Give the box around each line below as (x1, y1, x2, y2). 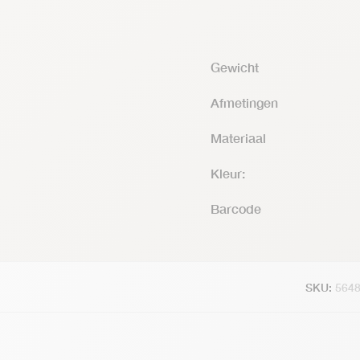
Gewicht (211, 59, 259, 75)
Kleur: (211, 166, 245, 181)
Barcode (211, 201, 261, 216)
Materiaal (211, 130, 266, 145)
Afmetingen (211, 95, 278, 110)
